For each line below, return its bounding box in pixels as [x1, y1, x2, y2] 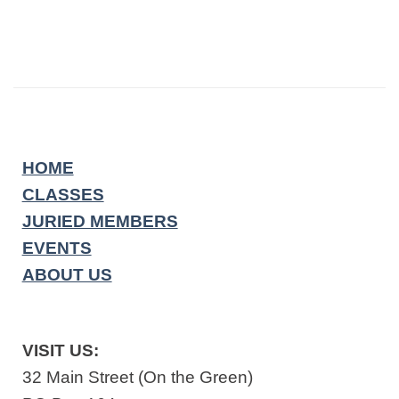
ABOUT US [21, 265, 112, 285]
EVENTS [21, 239, 92, 258]
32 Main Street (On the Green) [21, 368, 253, 387]
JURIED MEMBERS [21, 212, 178, 232]
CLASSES [21, 185, 104, 205]
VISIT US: [21, 341, 99, 361]
